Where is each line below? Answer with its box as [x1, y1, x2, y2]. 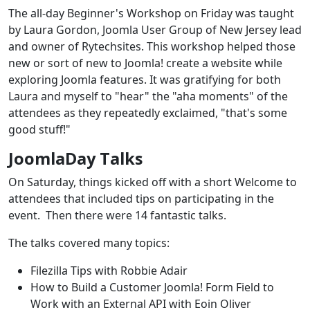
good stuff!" [8, 122, 71, 138]
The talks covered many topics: [8, 235, 170, 251]
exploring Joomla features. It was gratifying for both [8, 72, 281, 88]
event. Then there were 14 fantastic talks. [8, 208, 232, 224]
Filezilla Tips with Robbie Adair [30, 263, 188, 279]
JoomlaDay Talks [8, 147, 143, 170]
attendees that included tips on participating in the [8, 191, 274, 207]
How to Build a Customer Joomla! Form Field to [30, 280, 274, 295]
